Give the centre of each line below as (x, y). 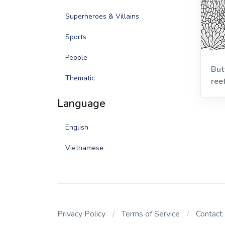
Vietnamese (84, 148)
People (76, 58)
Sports (76, 37)
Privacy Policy (81, 214)
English (77, 127)
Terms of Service (151, 214)
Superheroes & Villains (102, 16)
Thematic (80, 78)
